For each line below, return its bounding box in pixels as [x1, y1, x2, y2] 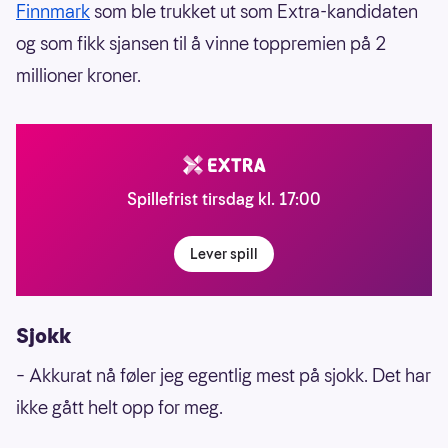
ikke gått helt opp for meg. [16, 394, 223, 420]
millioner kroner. [16, 62, 141, 88]
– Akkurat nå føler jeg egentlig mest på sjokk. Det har [16, 362, 431, 388]
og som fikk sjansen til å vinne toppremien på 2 [16, 30, 387, 56]
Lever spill [190, 243, 258, 264]
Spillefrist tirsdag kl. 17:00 [127, 187, 321, 211]
